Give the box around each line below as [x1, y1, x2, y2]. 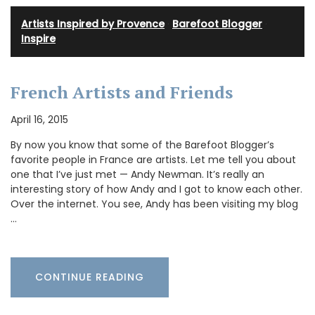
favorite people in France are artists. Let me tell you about [11, 152, 296, 167]
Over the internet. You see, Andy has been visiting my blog [11, 196, 298, 211]
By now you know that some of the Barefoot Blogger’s [11, 137, 274, 152]
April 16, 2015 [11, 112, 68, 127]
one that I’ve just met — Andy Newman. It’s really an [11, 167, 264, 181]
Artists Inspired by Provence [21, 16, 165, 31]
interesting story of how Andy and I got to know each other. [11, 181, 302, 196]
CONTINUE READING [35, 269, 144, 284]
